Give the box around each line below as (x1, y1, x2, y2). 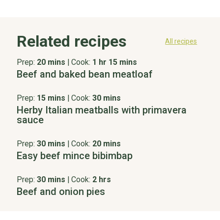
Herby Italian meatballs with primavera (16, 104, 187, 116)
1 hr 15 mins (92, 57, 137, 67)
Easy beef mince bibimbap (16, 150, 133, 162)
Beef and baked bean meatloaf (16, 68, 153, 81)
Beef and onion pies (16, 186, 105, 198)
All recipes (165, 37, 197, 46)
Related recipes (16, 32, 127, 51)
